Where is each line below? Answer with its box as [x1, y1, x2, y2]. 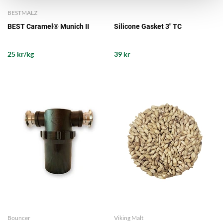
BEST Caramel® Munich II [7, 22, 89, 31]
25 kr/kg [7, 50, 34, 59]
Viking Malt [114, 214, 143, 222]
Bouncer [7, 214, 30, 222]
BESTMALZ [7, 9, 37, 17]
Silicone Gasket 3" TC [114, 22, 182, 31]
